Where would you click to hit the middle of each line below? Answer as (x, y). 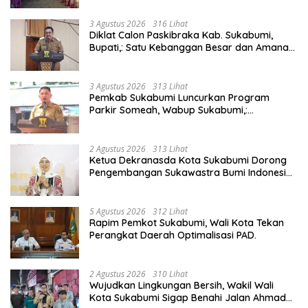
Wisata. (106, 135)
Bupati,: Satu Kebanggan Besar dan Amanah (192, 48)
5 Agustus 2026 (118, 212)
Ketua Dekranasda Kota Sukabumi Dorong (188, 161)
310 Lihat (170, 274)
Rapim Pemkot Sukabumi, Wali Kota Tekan (187, 223)
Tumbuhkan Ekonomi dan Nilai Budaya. (179, 185)
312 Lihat (170, 212)
